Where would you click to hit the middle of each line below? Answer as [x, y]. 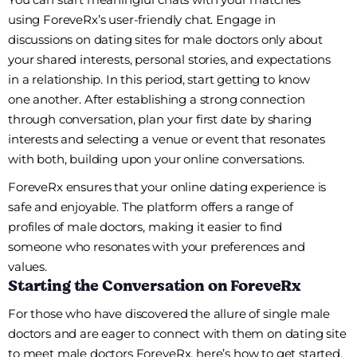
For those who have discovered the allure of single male [169, 314]
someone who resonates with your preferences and [157, 247]
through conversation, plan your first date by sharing [160, 120]
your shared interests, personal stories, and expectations [169, 60]
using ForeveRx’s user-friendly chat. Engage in [142, 20]
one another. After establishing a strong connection [157, 100]
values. [27, 267]
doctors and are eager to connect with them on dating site [177, 334]
